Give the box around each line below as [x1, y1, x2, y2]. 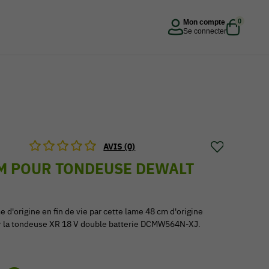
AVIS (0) [103, 141, 136, 152]
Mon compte [183, 17, 225, 26]
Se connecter [183, 26, 226, 35]
